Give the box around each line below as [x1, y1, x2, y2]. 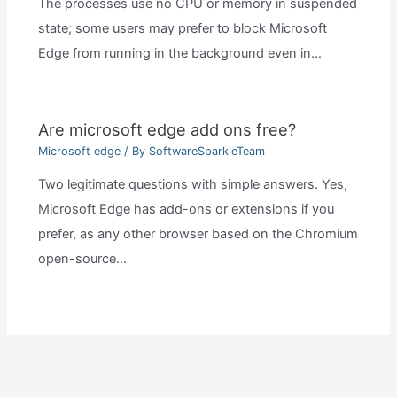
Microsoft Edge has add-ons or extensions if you [37, 201, 334, 218]
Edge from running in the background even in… [37, 45, 322, 62]
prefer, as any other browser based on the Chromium [37, 226, 358, 243]
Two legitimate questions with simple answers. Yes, [37, 176, 347, 193]
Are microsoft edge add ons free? [37, 120, 296, 140]
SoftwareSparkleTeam [148, 144, 265, 158]
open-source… [37, 251, 127, 268]
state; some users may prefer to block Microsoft [37, 20, 327, 37]
